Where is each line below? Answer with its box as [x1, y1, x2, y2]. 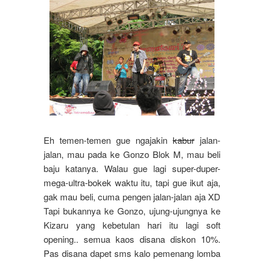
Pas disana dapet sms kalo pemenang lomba [44, 247, 220, 260]
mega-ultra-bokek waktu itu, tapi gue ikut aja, [44, 176, 220, 189]
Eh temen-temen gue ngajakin [44, 134, 173, 147]
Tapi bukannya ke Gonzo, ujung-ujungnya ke [44, 204, 220, 217]
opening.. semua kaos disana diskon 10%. [44, 233, 220, 246]
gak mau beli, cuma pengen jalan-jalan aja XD [44, 190, 220, 203]
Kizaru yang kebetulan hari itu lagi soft [44, 219, 220, 232]
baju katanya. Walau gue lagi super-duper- [44, 162, 220, 175]
